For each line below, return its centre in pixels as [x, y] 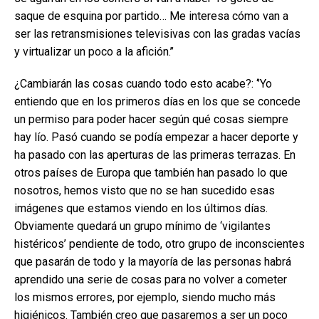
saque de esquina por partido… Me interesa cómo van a [151, 16]
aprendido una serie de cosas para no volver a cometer [151, 279]
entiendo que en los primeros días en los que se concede [157, 101]
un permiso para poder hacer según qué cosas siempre [151, 119]
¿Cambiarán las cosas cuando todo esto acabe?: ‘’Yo [143, 84]
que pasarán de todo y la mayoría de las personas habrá [153, 262]
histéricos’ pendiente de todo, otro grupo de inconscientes [159, 244]
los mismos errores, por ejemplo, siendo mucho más [145, 297]
